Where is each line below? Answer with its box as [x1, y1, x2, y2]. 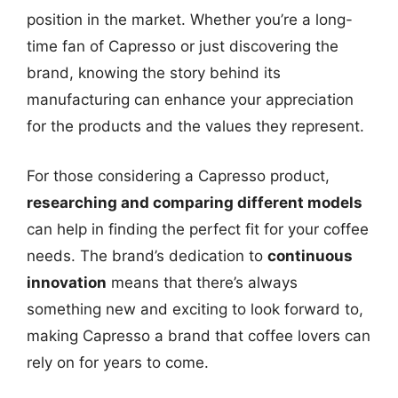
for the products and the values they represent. [27, 117, 364, 135]
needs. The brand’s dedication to [27, 246, 267, 265]
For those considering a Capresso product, [27, 166, 330, 185]
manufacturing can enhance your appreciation [27, 91, 354, 108]
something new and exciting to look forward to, [27, 299, 363, 318]
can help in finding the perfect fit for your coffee [27, 219, 369, 238]
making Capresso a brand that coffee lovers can [27, 326, 370, 345]
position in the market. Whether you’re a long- [27, 11, 353, 28]
